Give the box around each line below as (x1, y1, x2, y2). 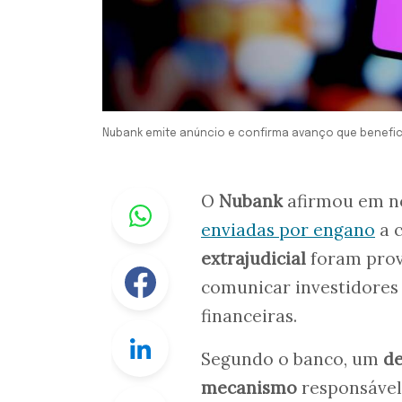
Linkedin (169, 320, 226, 341)
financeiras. (201, 305, 297, 328)
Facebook (169, 254, 234, 275)
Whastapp (169, 188, 238, 208)
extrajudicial (201, 248, 310, 270)
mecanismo (201, 377, 297, 399)
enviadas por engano (201, 219, 375, 241)
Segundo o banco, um (201, 348, 383, 371)
